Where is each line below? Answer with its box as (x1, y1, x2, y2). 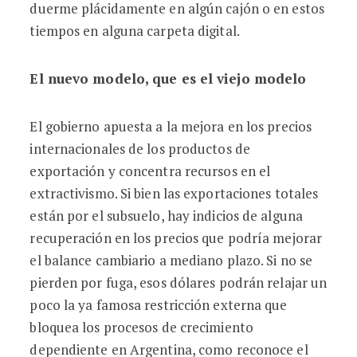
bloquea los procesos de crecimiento (29, 318, 253, 336)
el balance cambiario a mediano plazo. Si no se (29, 251, 313, 269)
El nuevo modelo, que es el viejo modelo (29, 69, 307, 88)
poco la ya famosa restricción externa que (29, 296, 288, 314)
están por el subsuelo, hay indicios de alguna (29, 206, 303, 225)
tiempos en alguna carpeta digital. (29, 22, 240, 40)
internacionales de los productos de (29, 139, 250, 158)
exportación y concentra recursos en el (29, 162, 271, 180)
